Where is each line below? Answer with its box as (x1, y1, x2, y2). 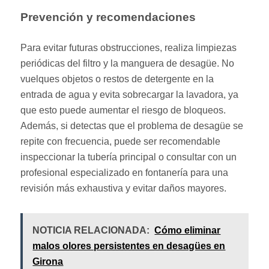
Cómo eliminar (154, 225, 221, 235)
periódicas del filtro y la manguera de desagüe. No (20, 58, 235, 68)
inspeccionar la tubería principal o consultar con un (20, 151, 237, 162)
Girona (32, 256, 64, 267)
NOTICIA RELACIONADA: (32, 225, 150, 235)
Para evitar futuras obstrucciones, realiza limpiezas (20, 42, 237, 53)
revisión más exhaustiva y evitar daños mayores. (20, 183, 227, 193)
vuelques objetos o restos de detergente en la (20, 73, 214, 84)
